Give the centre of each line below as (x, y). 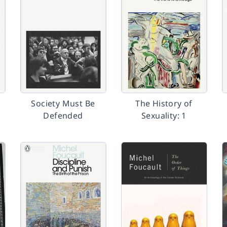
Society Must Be (63, 103)
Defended (63, 116)
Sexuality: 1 (164, 116)
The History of (164, 103)
